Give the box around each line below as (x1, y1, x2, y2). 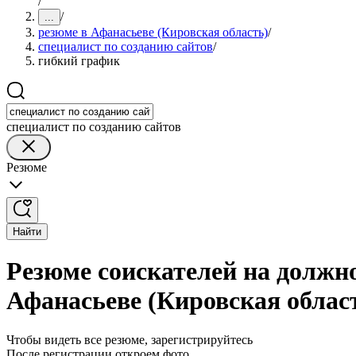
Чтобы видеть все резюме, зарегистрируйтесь (6, 332, 253, 346)
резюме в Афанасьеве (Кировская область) (38, 25, 268, 39)
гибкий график (38, 54, 120, 68)
